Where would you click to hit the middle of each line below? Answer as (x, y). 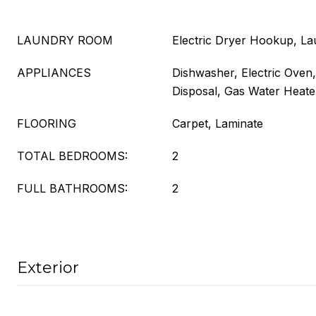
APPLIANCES (54, 73)
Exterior (48, 268)
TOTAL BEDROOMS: (72, 156)
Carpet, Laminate (218, 123)
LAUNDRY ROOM (65, 40)
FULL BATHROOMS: (72, 188)
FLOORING (47, 123)
